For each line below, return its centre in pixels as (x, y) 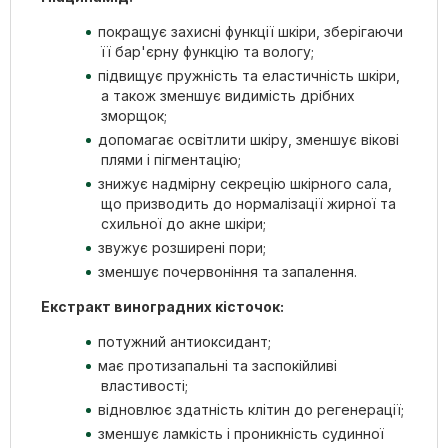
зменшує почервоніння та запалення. (227, 271)
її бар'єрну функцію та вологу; (207, 51)
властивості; (144, 385)
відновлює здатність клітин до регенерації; (251, 409)
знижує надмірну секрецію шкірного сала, (245, 183)
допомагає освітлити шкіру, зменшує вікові (248, 139)
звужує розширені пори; (182, 247)
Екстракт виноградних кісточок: (162, 306)
